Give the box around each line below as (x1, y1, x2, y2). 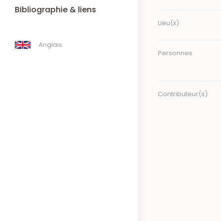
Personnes (158, 48, 192, 58)
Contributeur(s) (158, 89, 208, 99)
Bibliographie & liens (15, 4, 96, 15)
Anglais (38, 40, 62, 49)
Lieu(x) (158, 18, 179, 28)
